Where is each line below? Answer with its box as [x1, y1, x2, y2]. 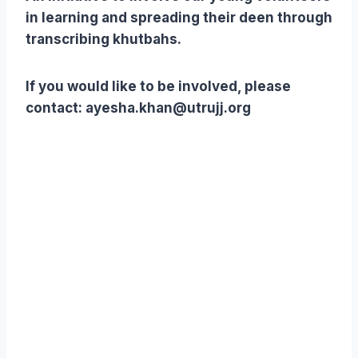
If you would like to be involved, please [26, 78, 291, 95]
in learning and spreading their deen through [26, 10, 332, 26]
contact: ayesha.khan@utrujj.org [26, 100, 251, 117]
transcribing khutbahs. [26, 31, 181, 48]
